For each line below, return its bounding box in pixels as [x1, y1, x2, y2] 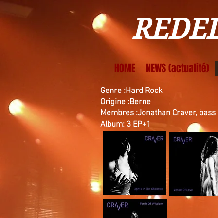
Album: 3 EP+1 [100, 120, 153, 129]
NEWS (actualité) [146, 61, 209, 75]
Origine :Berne [100, 97, 153, 107]
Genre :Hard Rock [100, 86, 163, 96]
